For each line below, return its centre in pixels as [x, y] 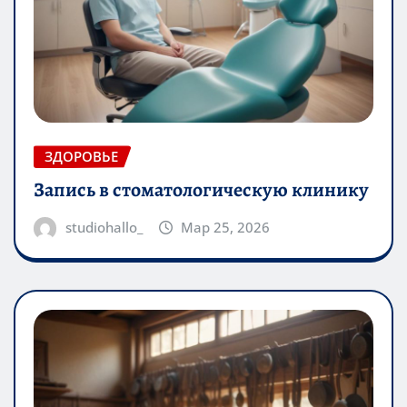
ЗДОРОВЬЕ [81, 157]
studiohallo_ [104, 227]
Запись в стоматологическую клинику [201, 189]
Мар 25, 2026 [226, 227]
